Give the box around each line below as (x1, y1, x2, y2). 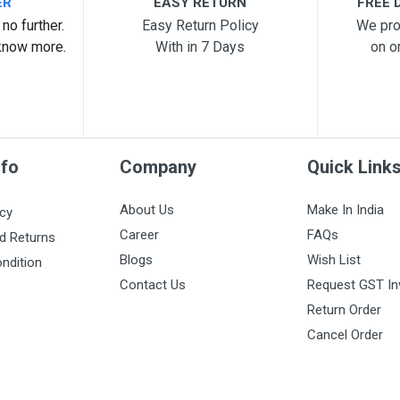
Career (119, 227, 159, 243)
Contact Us (119, 277, 186, 293)
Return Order (307, 302, 382, 318)
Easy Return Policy (141, 17, 259, 34)
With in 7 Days (155, 38, 246, 55)
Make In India (307, 202, 385, 218)
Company (119, 156, 196, 178)
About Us (119, 202, 174, 218)
